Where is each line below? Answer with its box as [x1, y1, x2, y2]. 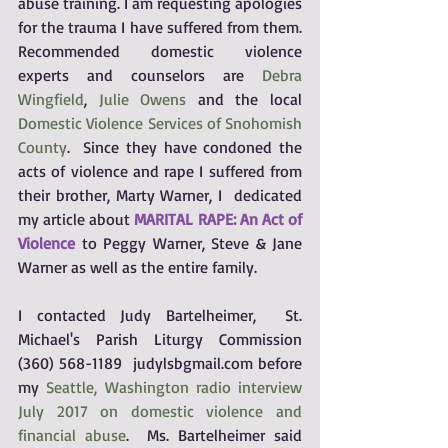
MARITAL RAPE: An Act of [134, 209, 303, 229]
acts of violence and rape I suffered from [18, 161, 302, 181]
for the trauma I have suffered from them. [18, 17, 302, 37]
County [18, 137, 67, 157]
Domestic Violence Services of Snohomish [18, 113, 302, 133]
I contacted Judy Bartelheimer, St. [18, 305, 302, 325]
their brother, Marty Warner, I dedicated [18, 185, 302, 205]
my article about [18, 209, 135, 229]
